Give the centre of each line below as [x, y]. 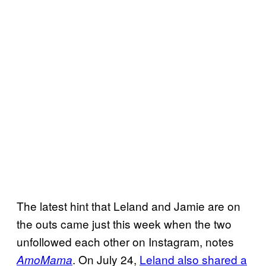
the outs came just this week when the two [124, 224]
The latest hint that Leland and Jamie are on [129, 206]
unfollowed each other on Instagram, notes [125, 242]
